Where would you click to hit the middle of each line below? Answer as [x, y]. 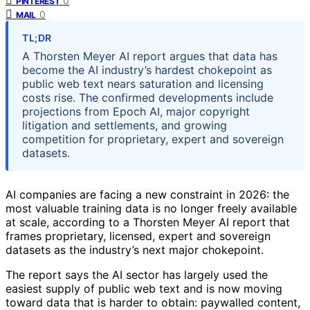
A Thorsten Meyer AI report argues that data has [150, 56]
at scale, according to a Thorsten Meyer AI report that [148, 222]
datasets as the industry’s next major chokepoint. [135, 249]
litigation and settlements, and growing [125, 125]
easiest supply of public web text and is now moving [144, 288]
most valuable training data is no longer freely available [151, 208]
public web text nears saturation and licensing [143, 83]
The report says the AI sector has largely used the [137, 274]
